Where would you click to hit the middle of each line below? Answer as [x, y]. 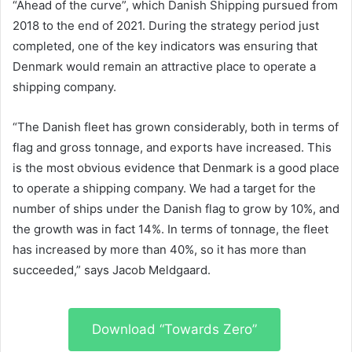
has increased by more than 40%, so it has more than [159, 249]
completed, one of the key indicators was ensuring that [165, 46]
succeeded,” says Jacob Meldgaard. [112, 269]
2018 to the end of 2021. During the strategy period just [166, 25]
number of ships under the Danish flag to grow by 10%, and [176, 208]
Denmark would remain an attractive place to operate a [164, 66]
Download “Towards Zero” [174, 329]
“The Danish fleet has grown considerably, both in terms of [176, 126]
